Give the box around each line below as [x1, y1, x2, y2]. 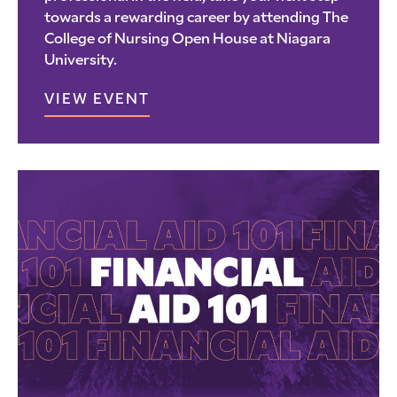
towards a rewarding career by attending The [44, 11, 348, 26]
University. [44, 53, 117, 68]
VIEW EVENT [44, 92, 150, 107]
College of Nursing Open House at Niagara [44, 32, 331, 47]
